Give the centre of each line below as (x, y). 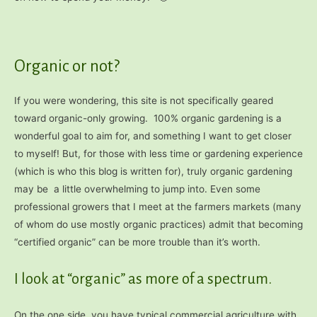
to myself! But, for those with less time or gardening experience (158, 153)
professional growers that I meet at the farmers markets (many (158, 206)
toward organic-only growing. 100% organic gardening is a (148, 118)
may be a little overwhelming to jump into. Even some (137, 189)
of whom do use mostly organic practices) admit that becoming (158, 224)
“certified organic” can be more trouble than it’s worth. (137, 242)
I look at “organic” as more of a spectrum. (143, 279)
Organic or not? (67, 66)
